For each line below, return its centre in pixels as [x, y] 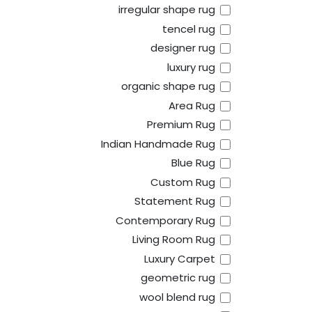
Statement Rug [174, 201]
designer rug [182, 48]
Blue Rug [193, 163]
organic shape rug [168, 86]
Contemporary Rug [165, 220]
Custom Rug [182, 182]
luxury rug [191, 67]
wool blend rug [177, 297]
